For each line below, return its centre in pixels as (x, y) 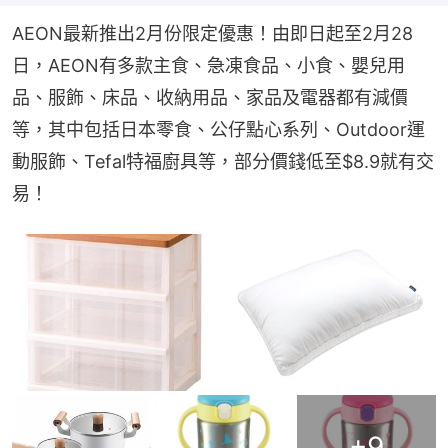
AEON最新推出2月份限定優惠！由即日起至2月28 (212, 33)
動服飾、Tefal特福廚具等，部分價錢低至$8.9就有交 (223, 161)
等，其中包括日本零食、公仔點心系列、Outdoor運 (218, 129)
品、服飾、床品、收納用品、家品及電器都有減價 (210, 97)
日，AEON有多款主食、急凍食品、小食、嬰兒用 (208, 65)
